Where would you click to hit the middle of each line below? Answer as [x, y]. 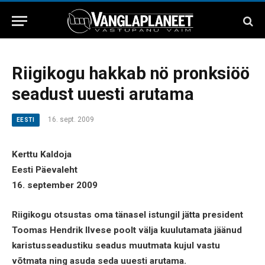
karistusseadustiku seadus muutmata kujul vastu [116, 245]
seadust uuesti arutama [103, 94]
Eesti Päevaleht [45, 170]
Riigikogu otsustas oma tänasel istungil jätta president [127, 214]
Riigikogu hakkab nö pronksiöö [131, 73]
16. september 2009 [55, 185]
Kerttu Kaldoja [42, 154]
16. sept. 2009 [71, 119]
